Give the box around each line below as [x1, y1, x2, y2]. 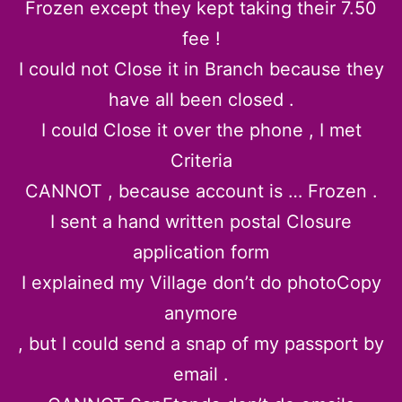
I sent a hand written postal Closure [50, 210, 352, 232]
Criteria [170, 149, 232, 171]
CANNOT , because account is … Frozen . [24, 179, 378, 202]
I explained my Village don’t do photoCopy [21, 271, 381, 293]
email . [173, 363, 229, 385]
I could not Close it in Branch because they [18, 57, 384, 80]
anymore [164, 301, 238, 324]
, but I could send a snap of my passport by [18, 332, 384, 354]
